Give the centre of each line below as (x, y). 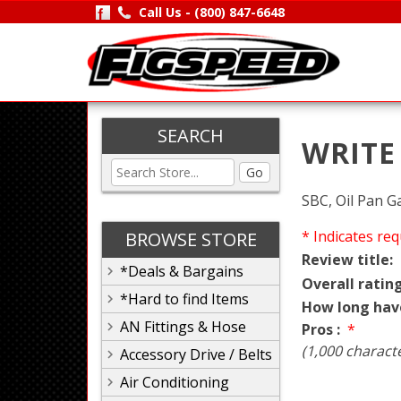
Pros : (323, 329)
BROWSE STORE (191, 239)
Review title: (347, 259)
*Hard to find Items (184, 299)
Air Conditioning (175, 382)
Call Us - (166, 12)
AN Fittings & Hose (183, 327)
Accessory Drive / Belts (196, 354)
